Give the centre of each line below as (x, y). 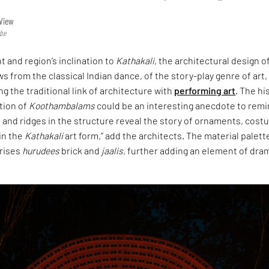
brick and (81, 150)
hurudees (41, 150)
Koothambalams (62, 105)
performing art (205, 90)
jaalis (113, 150)
